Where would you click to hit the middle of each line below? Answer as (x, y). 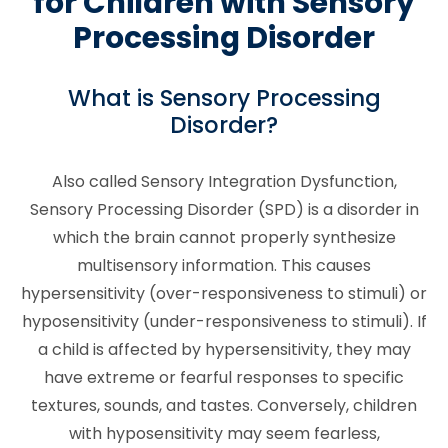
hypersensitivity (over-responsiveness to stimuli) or (224, 293)
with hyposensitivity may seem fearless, (224, 433)
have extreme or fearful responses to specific (224, 377)
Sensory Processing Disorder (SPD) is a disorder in (224, 209)
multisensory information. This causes (224, 265)
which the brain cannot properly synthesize (224, 237)
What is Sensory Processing (224, 98)
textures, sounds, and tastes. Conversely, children (224, 405)
